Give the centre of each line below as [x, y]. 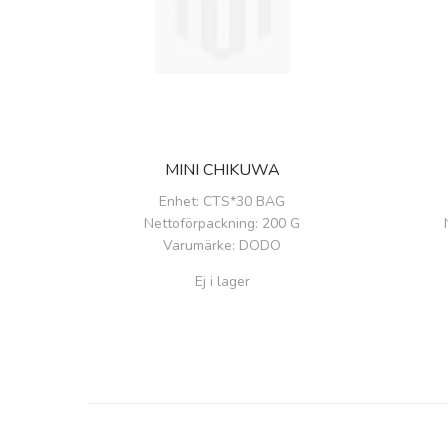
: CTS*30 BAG [240, 201]
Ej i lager [222, 281]
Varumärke [197, 245]
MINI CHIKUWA [222, 169]
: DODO [256, 245]
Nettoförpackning [199, 223]
